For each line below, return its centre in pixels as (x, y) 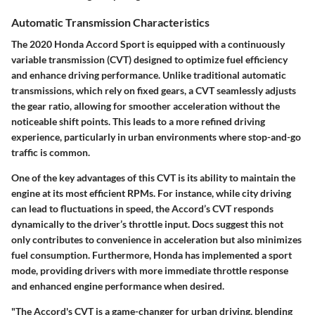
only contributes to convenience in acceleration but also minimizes (156, 240)
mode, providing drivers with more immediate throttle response (150, 271)
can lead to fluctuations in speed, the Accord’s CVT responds (142, 209)
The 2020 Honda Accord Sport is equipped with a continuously (148, 44)
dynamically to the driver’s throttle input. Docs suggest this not (147, 224)
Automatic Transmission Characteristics (110, 22)
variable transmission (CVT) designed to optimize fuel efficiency (149, 60)
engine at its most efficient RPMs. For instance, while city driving (151, 193)
